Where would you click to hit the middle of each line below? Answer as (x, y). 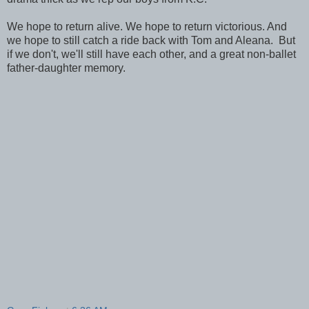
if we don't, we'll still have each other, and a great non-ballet (151, 54)
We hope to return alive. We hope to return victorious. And (147, 26)
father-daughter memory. (66, 68)
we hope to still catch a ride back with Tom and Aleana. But (151, 40)
